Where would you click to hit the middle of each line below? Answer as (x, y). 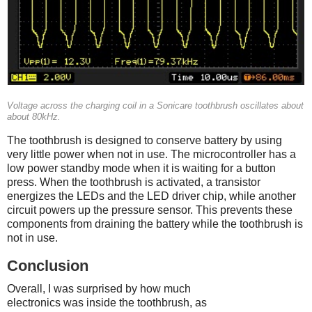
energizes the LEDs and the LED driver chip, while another (151, 196)
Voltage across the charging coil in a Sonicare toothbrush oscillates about (155, 106)
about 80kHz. (34, 117)
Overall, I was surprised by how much (99, 288)
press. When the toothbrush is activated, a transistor (134, 182)
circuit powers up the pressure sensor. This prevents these (150, 210)
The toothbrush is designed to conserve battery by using (145, 140)
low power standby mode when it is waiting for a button (141, 168)
